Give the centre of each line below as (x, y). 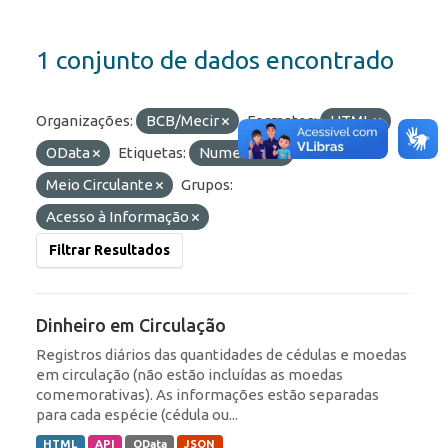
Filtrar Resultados (109, 250)
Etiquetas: (152, 153)
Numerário (238, 153)
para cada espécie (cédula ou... (137, 415)
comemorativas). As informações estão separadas (207, 395)
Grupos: (207, 185)
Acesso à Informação (119, 217)
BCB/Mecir (184, 121)
